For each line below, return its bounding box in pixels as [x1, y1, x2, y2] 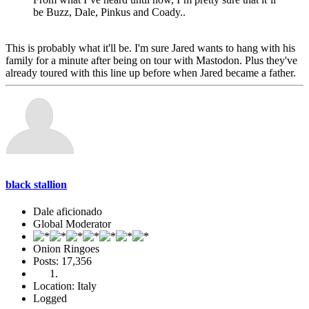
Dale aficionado [33, 205, 102, 217]
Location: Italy [33, 279, 97, 292]
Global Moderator [33, 217, 111, 230]
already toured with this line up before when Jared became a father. [6, 67, 296, 79]
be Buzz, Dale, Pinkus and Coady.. [33, 6, 186, 19]
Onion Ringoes [33, 242, 99, 255]
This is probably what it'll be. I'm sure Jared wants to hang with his [6, 42, 295, 54]
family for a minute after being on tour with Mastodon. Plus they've [6, 54, 297, 67]
